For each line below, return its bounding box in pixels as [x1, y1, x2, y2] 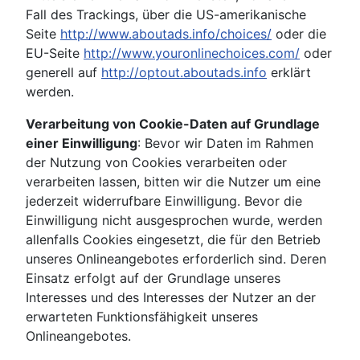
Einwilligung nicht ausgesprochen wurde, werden [26, 212, 322, 229]
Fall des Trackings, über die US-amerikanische [26, 6, 306, 23]
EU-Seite [26, 45, 84, 62]
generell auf [26, 64, 101, 81]
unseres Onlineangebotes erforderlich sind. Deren [26, 251, 326, 268]
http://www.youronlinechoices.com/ [84, 45, 300, 62]
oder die [272, 26, 326, 43]
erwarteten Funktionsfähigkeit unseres [26, 309, 258, 325]
